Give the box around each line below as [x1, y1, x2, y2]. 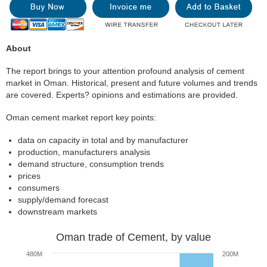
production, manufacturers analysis [18, 147, 150, 157]
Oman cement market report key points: [6, 113, 156, 122]
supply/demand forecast [18, 195, 108, 204]
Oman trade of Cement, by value [56, 231, 211, 243]
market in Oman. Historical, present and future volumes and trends [6, 78, 257, 88]
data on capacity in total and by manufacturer [18, 135, 188, 145]
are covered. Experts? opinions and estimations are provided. [6, 90, 238, 100]
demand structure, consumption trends [18, 159, 164, 169]
